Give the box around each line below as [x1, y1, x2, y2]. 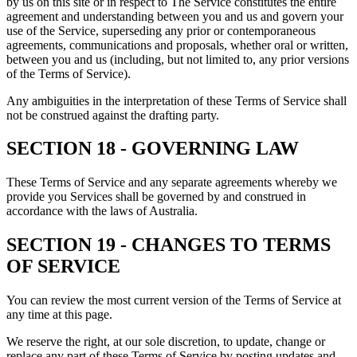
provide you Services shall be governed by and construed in [6, 190, 306, 204]
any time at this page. [6, 308, 112, 322]
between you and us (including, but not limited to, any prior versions [6, 52, 349, 66]
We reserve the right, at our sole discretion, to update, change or [6, 335, 325, 349]
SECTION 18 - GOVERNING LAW [6, 138, 299, 159]
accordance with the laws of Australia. [6, 204, 198, 218]
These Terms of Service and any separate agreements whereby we [6, 175, 337, 190]
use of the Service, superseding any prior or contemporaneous [6, 23, 316, 37]
